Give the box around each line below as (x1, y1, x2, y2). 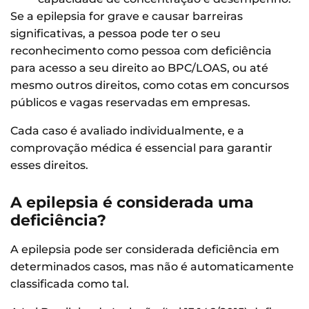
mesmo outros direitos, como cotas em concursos (10, 79, 289, 92)
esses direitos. (10, 159, 88, 172)
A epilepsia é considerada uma (10, 192, 254, 212)
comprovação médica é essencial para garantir (10, 141, 272, 155)
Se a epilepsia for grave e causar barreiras (10, 10, 243, 23)
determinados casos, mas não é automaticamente (10, 259, 294, 273)
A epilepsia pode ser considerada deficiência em (10, 242, 279, 256)
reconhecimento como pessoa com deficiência (10, 44, 272, 58)
